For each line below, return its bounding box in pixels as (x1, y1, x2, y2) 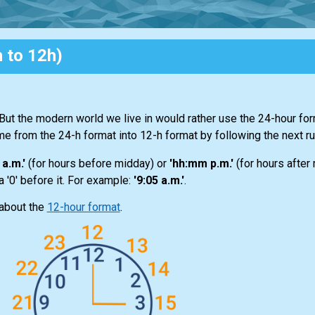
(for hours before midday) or (25, 157, 169, 171)
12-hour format (46, 200, 120, 214)
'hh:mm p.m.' (169, 157, 233, 171)
